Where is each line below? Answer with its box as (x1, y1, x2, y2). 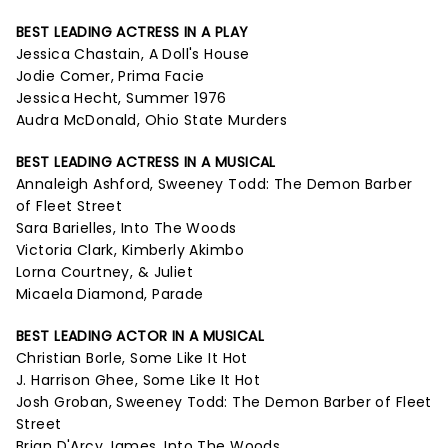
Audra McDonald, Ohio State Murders (16, 110, 288, 130)
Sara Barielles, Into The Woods (16, 218, 237, 238)
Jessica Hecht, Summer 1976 (16, 88, 227, 108)
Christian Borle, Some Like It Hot (16, 348, 248, 368)
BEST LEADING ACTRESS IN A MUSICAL (16, 152, 276, 172)
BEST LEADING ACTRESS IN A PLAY (16, 22, 249, 42)
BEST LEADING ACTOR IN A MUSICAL (16, 326, 265, 346)
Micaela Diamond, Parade (16, 284, 204, 304)
